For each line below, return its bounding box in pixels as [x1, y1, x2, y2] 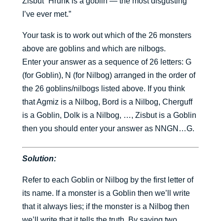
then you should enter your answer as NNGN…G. [22, 124, 194, 133]
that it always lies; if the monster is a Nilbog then [22, 202, 189, 211]
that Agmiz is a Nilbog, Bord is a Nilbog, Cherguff [22, 98, 192, 107]
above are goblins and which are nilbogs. [22, 44, 166, 53]
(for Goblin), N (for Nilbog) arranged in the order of [22, 71, 195, 80]
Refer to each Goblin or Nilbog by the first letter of [22, 176, 193, 184]
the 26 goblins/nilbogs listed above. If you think [22, 84, 185, 93]
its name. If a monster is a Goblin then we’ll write [22, 189, 190, 198]
